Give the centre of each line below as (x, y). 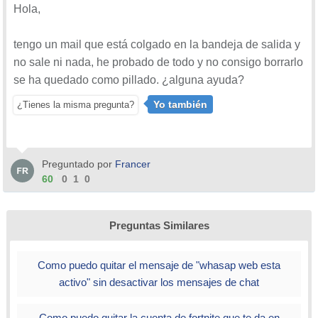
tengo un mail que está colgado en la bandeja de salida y (157, 44)
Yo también (180, 104)
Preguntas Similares (159, 225)
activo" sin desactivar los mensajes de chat (159, 282)
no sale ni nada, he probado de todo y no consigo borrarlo (158, 62)
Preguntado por (78, 164)
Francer (133, 164)
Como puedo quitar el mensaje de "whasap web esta (159, 265)
